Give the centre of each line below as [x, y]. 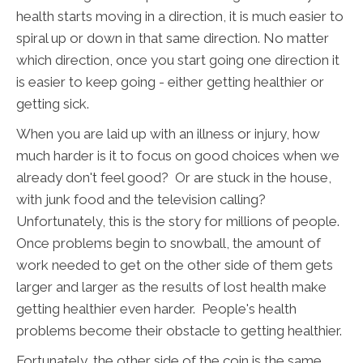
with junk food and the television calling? [143, 200]
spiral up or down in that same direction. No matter [173, 38]
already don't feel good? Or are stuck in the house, [174, 178]
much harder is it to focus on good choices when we [178, 156]
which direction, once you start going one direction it [178, 60]
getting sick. [53, 104]
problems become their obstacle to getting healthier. [179, 331]
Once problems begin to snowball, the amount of [169, 243]
